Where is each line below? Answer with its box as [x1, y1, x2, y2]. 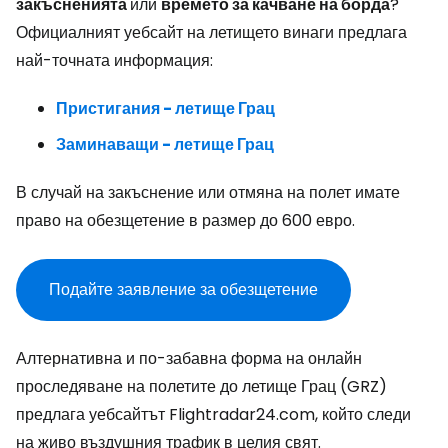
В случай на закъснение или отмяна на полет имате [16, 181, 400, 204]
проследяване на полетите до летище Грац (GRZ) [16, 375, 387, 398]
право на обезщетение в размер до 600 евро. [16, 209, 355, 232]
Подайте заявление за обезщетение [49, 278, 318, 301]
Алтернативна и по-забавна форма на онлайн [16, 347, 362, 370]
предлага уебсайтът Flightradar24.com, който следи [16, 403, 411, 426]
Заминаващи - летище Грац [56, 133, 274, 156]
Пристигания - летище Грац [56, 97, 275, 120]
